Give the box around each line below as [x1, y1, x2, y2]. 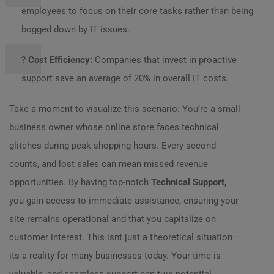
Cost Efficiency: [28, 54, 92, 65]
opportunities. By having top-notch [9, 177, 151, 188]
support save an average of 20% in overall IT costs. [21, 73, 229, 84]
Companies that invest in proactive [92, 54, 237, 65]
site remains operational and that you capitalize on [9, 213, 216, 224]
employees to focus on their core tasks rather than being [21, 6, 253, 17]
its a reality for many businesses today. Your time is [9, 250, 221, 261]
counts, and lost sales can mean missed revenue [9, 158, 208, 169]
